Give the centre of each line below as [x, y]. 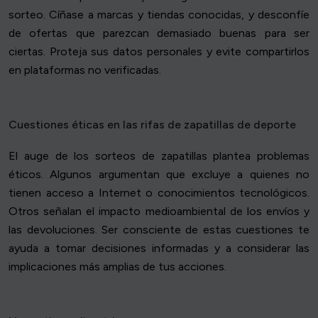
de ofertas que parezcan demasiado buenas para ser [159, 33]
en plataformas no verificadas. [85, 70]
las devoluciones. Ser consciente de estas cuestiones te [159, 230]
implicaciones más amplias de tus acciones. [117, 267]
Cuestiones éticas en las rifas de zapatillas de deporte [152, 125]
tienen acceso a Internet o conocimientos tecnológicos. [159, 193]
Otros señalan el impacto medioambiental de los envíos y [159, 212]
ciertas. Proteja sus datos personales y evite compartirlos [159, 52]
